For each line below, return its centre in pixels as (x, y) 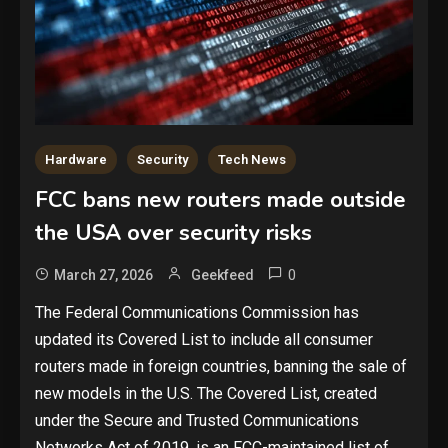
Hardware (76, 160)
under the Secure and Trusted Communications (197, 421)
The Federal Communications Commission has (197, 313)
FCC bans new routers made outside (220, 200)
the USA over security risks (173, 233)
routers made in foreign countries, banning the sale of (221, 367)
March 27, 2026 (103, 275)
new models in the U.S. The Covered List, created (206, 394)
